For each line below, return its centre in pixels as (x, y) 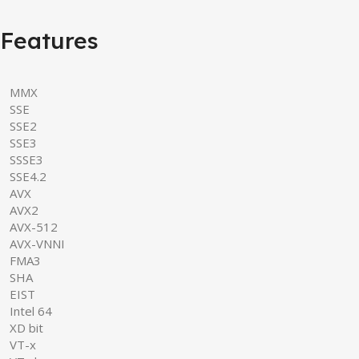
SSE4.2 (28, 176)
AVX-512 (34, 226)
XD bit (26, 327)
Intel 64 (31, 311)
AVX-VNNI (37, 243)
